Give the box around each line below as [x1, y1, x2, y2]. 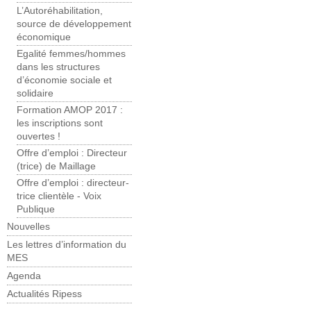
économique [17, 32, 71, 43]
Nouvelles [7, 221, 50, 233]
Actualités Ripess [7, 289, 82, 300]
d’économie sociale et [17, 75, 112, 86]
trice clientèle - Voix [17, 191, 101, 202]
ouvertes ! [17, 131, 60, 142]
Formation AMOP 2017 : [17, 105, 123, 116]
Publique [17, 204, 55, 215]
